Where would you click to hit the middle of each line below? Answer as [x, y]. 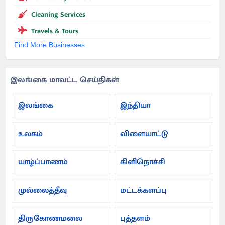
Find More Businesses [50, 45]
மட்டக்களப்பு [144, 190]
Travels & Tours [55, 31]
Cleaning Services [59, 15]
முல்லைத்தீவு [43, 190]
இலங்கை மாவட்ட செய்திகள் [65, 80]
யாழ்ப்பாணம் [43, 162]
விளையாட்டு [144, 134]
